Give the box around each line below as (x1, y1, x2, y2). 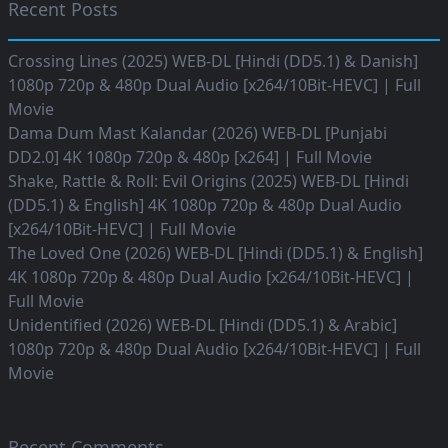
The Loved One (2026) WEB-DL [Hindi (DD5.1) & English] (8, 242, 423, 265)
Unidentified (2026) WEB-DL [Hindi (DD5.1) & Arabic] (8, 314, 397, 337)
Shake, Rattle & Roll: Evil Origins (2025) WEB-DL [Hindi (8, 170, 409, 193)
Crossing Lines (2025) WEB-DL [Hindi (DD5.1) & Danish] (8, 50, 418, 73)
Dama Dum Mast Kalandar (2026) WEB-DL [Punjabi (8, 122, 387, 145)
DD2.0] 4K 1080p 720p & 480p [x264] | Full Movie (8, 146, 372, 169)
